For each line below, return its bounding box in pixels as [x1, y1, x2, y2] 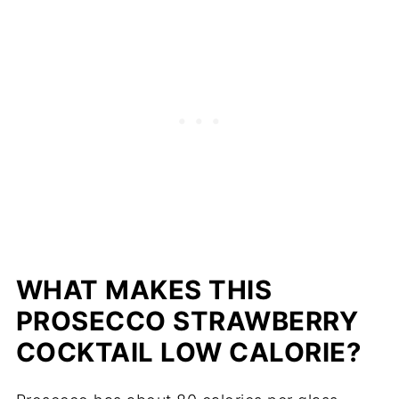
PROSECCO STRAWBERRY [15, 305, 359, 337]
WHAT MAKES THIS [15, 273, 273, 305]
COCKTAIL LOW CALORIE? [15, 336, 362, 368]
